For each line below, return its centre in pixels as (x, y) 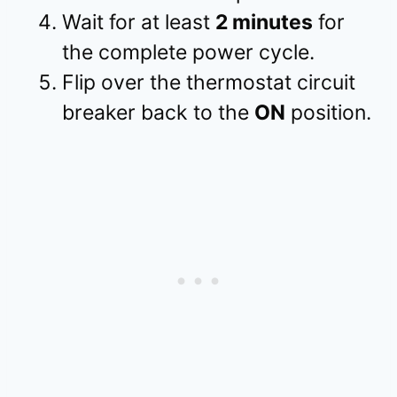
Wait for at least (139, 23)
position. (328, 113)
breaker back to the (158, 113)
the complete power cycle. (188, 53)
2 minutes (264, 23)
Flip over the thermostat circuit (209, 83)
